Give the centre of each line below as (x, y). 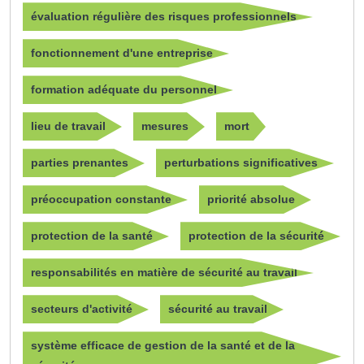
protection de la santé (92, 236)
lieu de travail (68, 126)
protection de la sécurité (256, 236)
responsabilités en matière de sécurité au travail (164, 273)
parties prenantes (80, 163)
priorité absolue (251, 199)
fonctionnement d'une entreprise (122, 53)
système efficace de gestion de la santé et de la (163, 346)
